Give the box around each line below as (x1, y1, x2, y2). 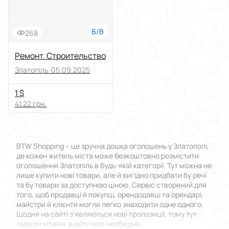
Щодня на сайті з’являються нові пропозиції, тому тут (16, 209, 197, 219)
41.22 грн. (15, 99, 47, 109)
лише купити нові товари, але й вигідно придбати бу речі (16, 170, 207, 180)
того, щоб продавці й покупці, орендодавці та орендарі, (16, 190, 203, 200)
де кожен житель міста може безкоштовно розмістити (16, 151, 199, 161)
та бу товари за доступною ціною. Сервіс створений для (16, 180, 207, 190)
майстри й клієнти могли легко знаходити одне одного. (16, 199, 203, 210)
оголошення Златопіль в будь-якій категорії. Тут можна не (16, 161, 212, 171)
